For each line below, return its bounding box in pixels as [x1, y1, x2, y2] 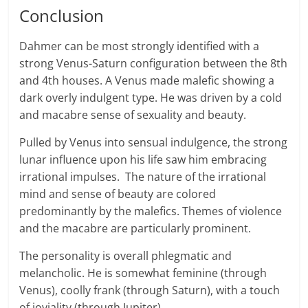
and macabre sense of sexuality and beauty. [19, 107, 247, 123]
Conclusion [19, 4, 104, 27]
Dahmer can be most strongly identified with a [19, 38, 260, 54]
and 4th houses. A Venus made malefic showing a [19, 73, 275, 89]
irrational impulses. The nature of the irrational [19, 169, 267, 185]
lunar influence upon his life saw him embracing [19, 152, 267, 168]
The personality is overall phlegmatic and [19, 248, 232, 264]
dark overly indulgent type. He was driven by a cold [19, 90, 283, 106]
